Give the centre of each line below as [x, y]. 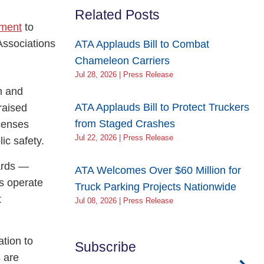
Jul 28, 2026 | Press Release [124, 75]
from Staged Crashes [125, 124]
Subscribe [105, 247]
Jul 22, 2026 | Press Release [124, 138]
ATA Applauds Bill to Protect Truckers [162, 107]
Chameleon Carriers [122, 61]
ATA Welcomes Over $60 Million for [158, 170]
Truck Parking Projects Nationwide [156, 187]
